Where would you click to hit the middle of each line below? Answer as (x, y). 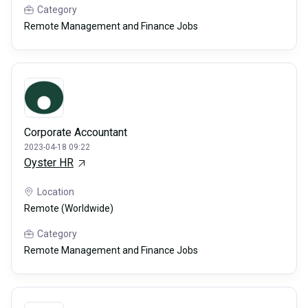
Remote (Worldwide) (69, 209)
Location (56, 192)
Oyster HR (49, 163)
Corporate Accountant (76, 133)
